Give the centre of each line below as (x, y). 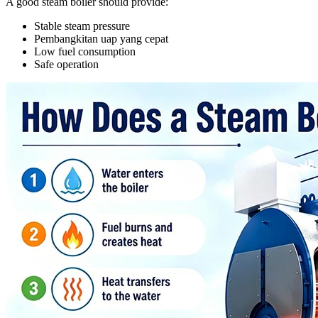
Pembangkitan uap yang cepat (101, 38)
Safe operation (66, 64)
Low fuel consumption (85, 51)
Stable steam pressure (82, 26)
